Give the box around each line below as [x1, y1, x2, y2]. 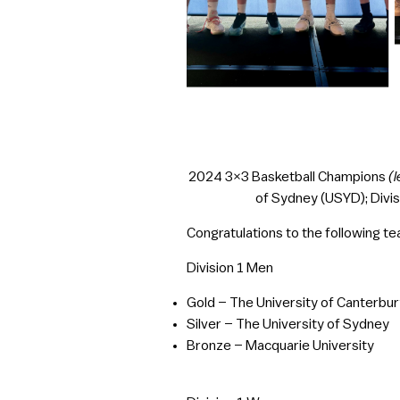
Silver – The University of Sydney [187, 317, 390, 332]
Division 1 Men [187, 261, 274, 276]
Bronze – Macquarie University [187, 338, 375, 354]
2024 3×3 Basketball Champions [187, 170, 386, 185]
